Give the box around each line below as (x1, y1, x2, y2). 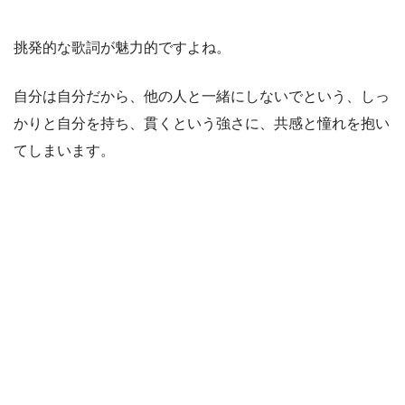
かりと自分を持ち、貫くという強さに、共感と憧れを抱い (14, 115, 390, 131)
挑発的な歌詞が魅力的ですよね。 (14, 39, 231, 55)
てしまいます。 (14, 142, 115, 158)
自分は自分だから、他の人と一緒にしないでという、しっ (14, 88, 390, 104)
